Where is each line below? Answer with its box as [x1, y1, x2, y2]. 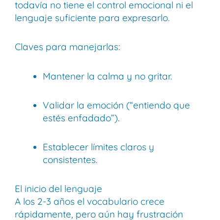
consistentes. [43, 154, 97, 166]
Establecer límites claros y [43, 141, 154, 153]
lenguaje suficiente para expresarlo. [15, 12, 169, 24]
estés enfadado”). [43, 111, 119, 124]
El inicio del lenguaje [15, 183, 102, 195]
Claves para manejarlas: [15, 41, 120, 53]
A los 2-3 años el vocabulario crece [15, 195, 165, 208]
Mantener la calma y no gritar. [43, 70, 172, 82]
